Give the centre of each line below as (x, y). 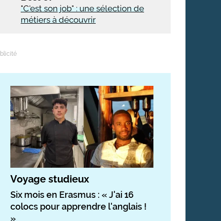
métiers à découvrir (58, 20)
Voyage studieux (50, 179)
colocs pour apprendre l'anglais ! (78, 206)
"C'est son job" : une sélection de (82, 8)
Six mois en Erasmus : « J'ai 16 (72, 194)
